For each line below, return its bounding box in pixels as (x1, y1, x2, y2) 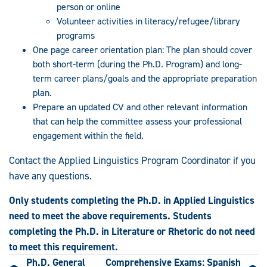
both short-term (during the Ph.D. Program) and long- (33, 57, 242, 70)
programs (57, 29, 95, 42)
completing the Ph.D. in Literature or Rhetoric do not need (9, 224, 255, 238)
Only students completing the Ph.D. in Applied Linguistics (9, 193, 254, 207)
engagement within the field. (33, 129, 144, 142)
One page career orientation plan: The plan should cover (33, 43, 252, 56)
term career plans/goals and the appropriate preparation (33, 72, 257, 85)
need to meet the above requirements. (9, 209, 170, 222)
